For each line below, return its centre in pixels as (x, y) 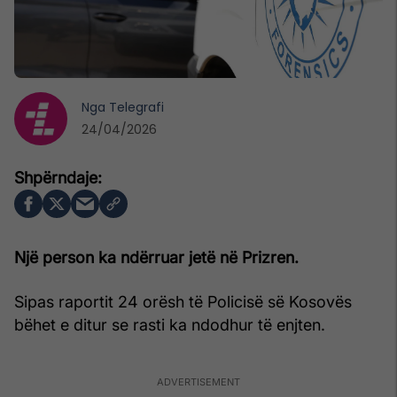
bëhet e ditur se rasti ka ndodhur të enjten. (170, 324)
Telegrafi (136, 107)
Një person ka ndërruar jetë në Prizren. (156, 257)
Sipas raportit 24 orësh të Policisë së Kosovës (183, 301)
